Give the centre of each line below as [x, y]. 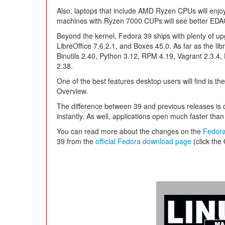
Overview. [72, 91]
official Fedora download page [143, 141]
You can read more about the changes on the [130, 131]
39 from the [76, 141]
